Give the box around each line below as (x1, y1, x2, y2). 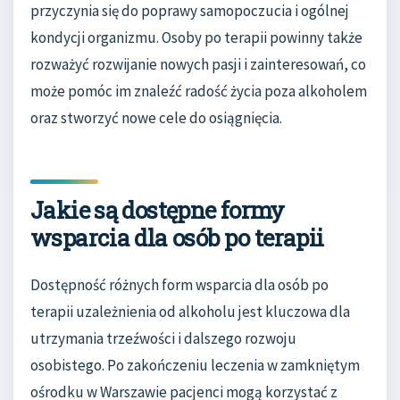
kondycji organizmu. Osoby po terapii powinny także (30, 28, 362, 48)
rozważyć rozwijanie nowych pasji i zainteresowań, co (30, 54, 366, 75)
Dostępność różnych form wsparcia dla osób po (30, 274, 329, 295)
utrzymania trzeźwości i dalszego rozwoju (30, 328, 296, 348)
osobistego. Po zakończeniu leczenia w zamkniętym (30, 354, 360, 375)
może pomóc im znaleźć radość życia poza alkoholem (30, 81, 367, 102)
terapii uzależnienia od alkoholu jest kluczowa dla (30, 301, 350, 321)
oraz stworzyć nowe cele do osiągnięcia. (30, 108, 282, 129)
